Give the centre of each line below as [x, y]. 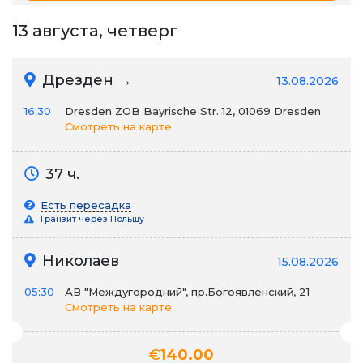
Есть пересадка [86, 205]
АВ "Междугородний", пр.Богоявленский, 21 [187, 292]
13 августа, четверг [95, 31]
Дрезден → [85, 80]
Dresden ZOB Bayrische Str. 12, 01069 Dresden [193, 111]
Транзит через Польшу [90, 219]
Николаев [79, 261]
